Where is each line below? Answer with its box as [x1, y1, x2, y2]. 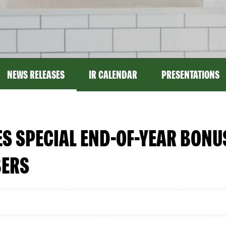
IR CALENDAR [88, 69, 137, 81]
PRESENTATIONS [161, 69, 219, 81]
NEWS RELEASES [7, 69, 65, 81]
